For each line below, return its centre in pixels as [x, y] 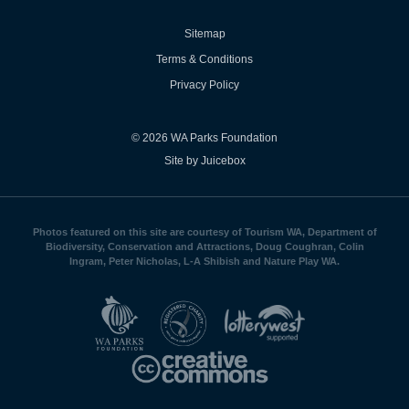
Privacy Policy [204, 84]
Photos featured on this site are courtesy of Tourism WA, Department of [204, 231]
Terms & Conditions [204, 59]
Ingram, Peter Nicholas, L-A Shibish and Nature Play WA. [204, 261]
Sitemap [204, 33]
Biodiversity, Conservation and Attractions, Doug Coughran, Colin [204, 246]
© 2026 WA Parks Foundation [204, 137]
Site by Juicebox [204, 160]
